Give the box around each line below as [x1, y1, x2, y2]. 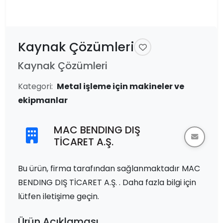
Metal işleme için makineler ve [57, 81, 184, 92]
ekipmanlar [18, 95, 68, 106]
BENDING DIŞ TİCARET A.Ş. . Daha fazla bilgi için [18, 177, 196, 188]
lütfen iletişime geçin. [18, 191, 99, 202]
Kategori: [18, 81, 53, 92]
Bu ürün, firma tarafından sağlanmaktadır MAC [18, 163, 200, 174]
